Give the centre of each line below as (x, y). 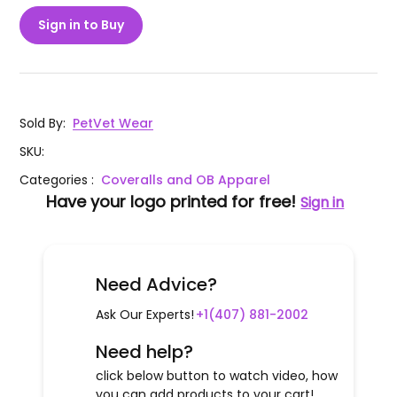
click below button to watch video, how (217, 376)
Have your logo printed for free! (171, 202)
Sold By (42, 124)
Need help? (144, 352)
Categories (56, 180)
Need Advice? (156, 285)
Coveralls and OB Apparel (186, 180)
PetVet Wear (113, 124)
